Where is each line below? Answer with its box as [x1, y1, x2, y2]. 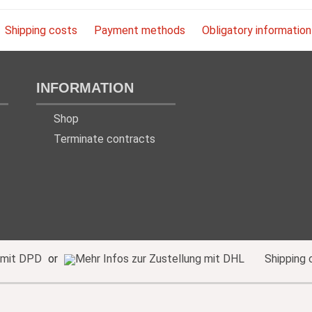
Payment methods [94, 24, 185, 37]
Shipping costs [5, 24, 77, 37]
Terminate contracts [54, 132, 155, 146]
